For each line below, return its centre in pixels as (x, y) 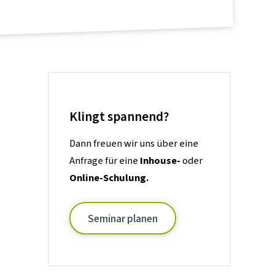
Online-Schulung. (109, 178)
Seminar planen (123, 219)
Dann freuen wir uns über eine (134, 143)
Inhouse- (161, 161)
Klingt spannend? (119, 117)
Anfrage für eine (105, 161)
